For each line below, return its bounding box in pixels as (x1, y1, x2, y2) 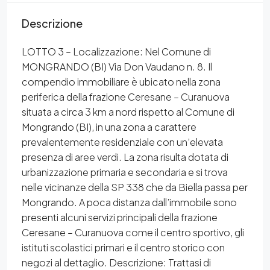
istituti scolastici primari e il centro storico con (22, 241, 225, 254)
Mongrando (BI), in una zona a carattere (22, 121, 196, 133)
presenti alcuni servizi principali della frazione (22, 211, 218, 224)
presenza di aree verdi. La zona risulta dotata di (22, 151, 228, 163)
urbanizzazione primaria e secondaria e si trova (22, 166, 228, 178)
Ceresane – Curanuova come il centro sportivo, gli (22, 226, 244, 239)
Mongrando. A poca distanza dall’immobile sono (22, 196, 237, 209)
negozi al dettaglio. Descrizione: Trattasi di (22, 256, 211, 269)
